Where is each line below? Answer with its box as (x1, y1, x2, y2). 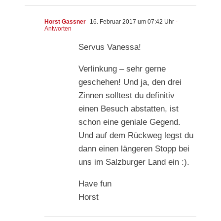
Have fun (78, 179, 111, 189)
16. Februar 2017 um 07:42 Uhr (88, 18, 174, 26)
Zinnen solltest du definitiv (78, 91, 175, 101)
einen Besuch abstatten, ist (78, 104, 179, 114)
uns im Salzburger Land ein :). (78, 157, 189, 167)
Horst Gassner (44, 18, 86, 26)
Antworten (44, 25, 72, 33)
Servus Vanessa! (78, 42, 141, 52)
